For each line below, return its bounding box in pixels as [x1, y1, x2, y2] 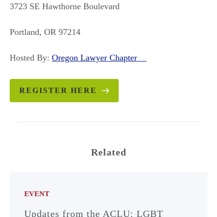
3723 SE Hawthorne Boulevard [10, 1, 120, 11]
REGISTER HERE [19, 86, 97, 94]
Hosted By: [10, 53, 52, 62]
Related [91, 147, 126, 157]
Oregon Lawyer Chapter [52, 53, 147, 62]
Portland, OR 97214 [10, 27, 80, 37]
